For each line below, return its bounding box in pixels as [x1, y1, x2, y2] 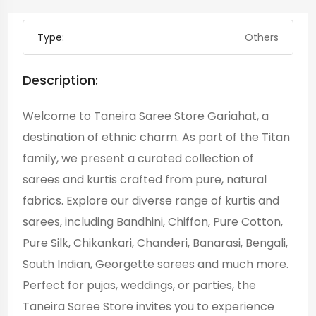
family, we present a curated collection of [23, 150, 254, 166]
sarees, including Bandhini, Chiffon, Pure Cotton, [23, 213, 283, 230]
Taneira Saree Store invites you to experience [23, 298, 274, 315]
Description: [23, 71, 98, 89]
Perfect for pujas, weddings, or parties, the [23, 276, 256, 293]
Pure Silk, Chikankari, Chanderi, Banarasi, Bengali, [23, 234, 288, 251]
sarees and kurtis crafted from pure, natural [23, 171, 267, 188]
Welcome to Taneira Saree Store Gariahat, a [23, 107, 269, 124]
